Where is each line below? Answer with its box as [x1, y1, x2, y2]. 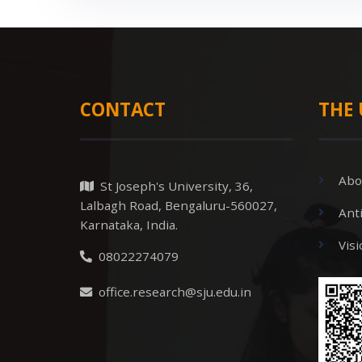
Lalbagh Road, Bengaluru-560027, [80, 196, 277, 213]
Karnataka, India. [80, 216, 178, 233]
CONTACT [80, 96, 166, 122]
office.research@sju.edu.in [92, 283, 251, 300]
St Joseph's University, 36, [94, 177, 253, 194]
